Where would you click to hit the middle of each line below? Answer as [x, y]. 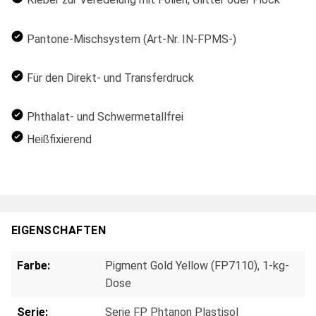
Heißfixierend [60, 139]
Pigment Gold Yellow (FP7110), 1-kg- [197, 266]
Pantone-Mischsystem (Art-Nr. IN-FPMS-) [132, 39]
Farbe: [34, 266]
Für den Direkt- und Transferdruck [111, 78]
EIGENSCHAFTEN [59, 230]
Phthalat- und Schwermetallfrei [105, 117]
